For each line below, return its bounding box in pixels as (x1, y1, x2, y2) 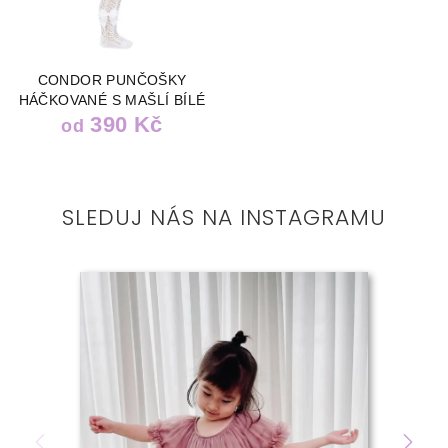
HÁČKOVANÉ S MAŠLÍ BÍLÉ (18, 91, 206, 108)
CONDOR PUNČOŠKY (37, 71, 187, 88)
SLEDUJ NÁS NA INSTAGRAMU (62, 201, 386, 233)
